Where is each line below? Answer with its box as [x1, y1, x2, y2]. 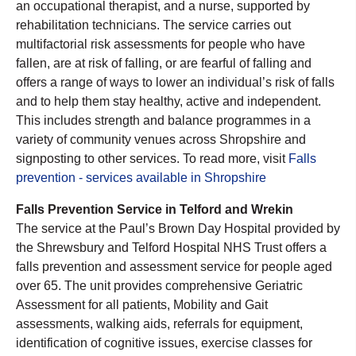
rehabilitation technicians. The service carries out [16, 17, 291, 32]
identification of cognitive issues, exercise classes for [16, 335, 312, 350]
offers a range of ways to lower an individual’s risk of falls [16, 75, 335, 89]
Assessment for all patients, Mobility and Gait [16, 297, 268, 311]
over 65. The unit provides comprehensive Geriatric [16, 278, 303, 292]
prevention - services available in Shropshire [16, 170, 266, 184]
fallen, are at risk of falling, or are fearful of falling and [16, 56, 311, 70]
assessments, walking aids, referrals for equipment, [16, 316, 303, 331]
